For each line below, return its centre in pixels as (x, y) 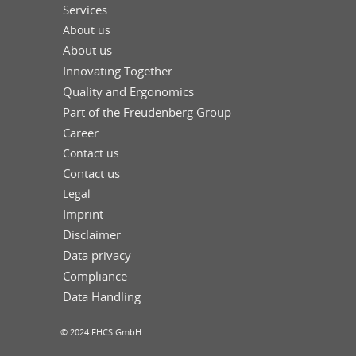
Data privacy (97, 255)
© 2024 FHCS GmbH (101, 332)
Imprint (83, 214)
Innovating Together (118, 71)
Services (85, 10)
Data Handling (102, 297)
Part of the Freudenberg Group (147, 112)
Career (81, 133)
